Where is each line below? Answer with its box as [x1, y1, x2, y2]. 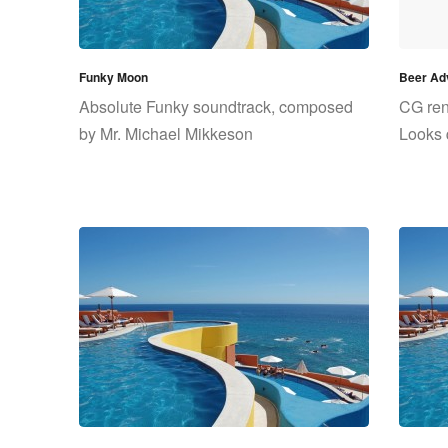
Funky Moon [79, 68, 148, 86]
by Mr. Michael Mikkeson [79, 122, 253, 145]
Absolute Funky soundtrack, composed [79, 95, 353, 118]
